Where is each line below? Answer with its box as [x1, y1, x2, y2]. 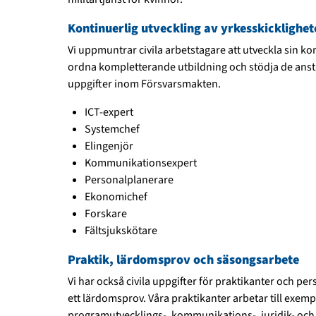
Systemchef [85, 121, 140, 138]
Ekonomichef [85, 189, 147, 205]
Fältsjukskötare [85, 223, 157, 239]
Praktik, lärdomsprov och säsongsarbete [68, 251, 299, 269]
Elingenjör [85, 138, 133, 154]
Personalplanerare [85, 172, 174, 188]
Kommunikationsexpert [85, 155, 197, 171]
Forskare [85, 206, 127, 222]
